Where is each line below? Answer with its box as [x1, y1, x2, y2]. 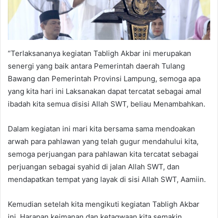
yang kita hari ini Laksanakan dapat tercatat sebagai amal [8, 87, 201, 96]
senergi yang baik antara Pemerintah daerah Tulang [8, 61, 185, 71]
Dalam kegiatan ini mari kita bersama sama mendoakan [8, 124, 195, 134]
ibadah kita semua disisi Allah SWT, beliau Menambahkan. [8, 99, 205, 109]
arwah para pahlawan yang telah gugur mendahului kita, [8, 137, 199, 146]
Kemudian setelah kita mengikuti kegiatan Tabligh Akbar [8, 200, 200, 209]
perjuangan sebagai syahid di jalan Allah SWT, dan [8, 162, 180, 172]
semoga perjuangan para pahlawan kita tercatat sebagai [8, 149, 199, 159]
